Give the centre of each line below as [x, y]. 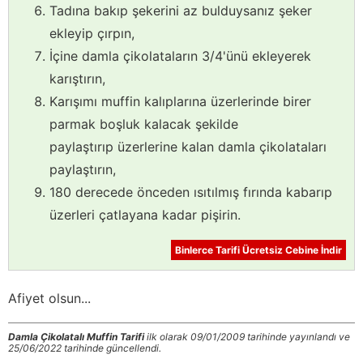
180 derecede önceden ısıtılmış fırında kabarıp [191, 192]
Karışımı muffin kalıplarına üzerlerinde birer [180, 102]
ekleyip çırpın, [92, 34]
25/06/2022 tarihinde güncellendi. [85, 348]
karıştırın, [77, 79]
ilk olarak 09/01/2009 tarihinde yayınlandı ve [247, 337]
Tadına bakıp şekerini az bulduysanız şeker [181, 11]
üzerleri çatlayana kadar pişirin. [145, 215]
